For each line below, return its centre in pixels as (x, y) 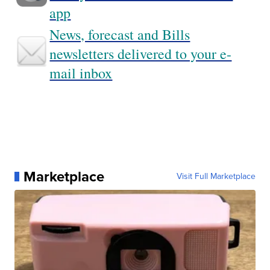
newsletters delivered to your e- (141, 54)
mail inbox (81, 73)
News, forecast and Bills (120, 35)
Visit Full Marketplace (216, 177)
